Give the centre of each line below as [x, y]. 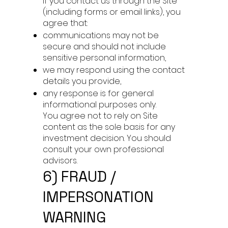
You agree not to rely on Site [100, 116]
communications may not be [101, 35]
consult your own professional [103, 149]
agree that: [65, 23]
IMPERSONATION [98, 197]
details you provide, [82, 81]
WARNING [74, 217]
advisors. [60, 161]
